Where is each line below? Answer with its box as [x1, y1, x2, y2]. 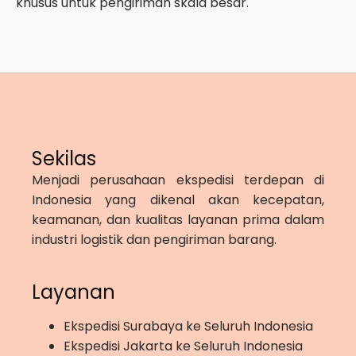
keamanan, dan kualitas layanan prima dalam [32, 210, 324, 229]
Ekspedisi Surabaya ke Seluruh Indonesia [64, 316, 313, 335]
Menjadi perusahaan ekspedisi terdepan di [32, 170, 324, 189]
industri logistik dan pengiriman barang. [32, 230, 277, 249]
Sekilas [32, 145, 96, 172]
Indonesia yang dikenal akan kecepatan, [32, 190, 324, 209]
